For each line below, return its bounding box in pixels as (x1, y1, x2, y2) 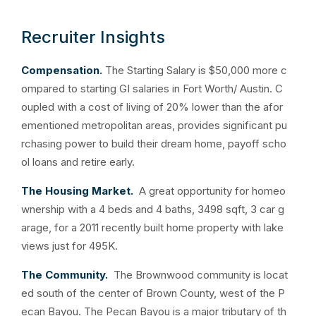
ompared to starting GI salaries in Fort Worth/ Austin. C (21, 82, 283, 95)
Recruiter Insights (21, 27, 165, 47)
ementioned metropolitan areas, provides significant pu (21, 119, 287, 132)
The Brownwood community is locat (114, 268, 288, 281)
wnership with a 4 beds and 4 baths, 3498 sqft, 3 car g (21, 202, 284, 216)
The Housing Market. (21, 184, 139, 197)
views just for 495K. (21, 239, 121, 253)
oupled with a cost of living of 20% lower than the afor (21, 100, 283, 114)
